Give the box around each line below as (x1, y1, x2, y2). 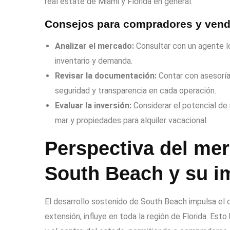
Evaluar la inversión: (55, 101, 131, 110)
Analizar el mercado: (55, 41, 134, 51)
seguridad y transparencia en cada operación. (55, 86, 216, 95)
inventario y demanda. (55, 56, 132, 66)
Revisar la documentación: (55, 71, 157, 81)
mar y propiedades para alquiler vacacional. (55, 116, 208, 125)
